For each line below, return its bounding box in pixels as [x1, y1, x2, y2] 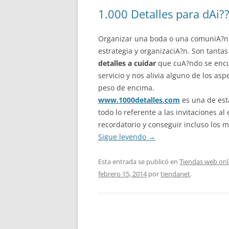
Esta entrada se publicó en [98, 157, 179, 166]
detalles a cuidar [98, 58, 156, 68]
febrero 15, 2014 [98, 169, 147, 178]
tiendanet [161, 169, 190, 178]
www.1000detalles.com [98, 95, 180, 105]
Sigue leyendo [98, 132, 148, 142]
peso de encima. [98, 83, 154, 93]
